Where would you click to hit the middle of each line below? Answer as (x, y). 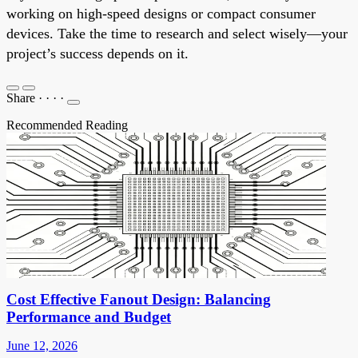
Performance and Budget (89, 316)
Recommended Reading (67, 125)
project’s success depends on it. (97, 53)
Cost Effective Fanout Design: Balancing (139, 299)
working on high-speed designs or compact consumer (161, 13)
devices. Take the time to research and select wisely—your (177, 33)
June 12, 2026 (42, 345)
